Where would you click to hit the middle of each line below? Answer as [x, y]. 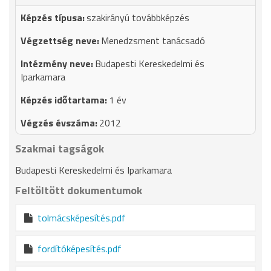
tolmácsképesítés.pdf [81, 218]
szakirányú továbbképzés [138, 18]
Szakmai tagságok [60, 149]
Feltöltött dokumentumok [79, 190]
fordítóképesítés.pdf [79, 249]
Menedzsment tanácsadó [153, 41]
